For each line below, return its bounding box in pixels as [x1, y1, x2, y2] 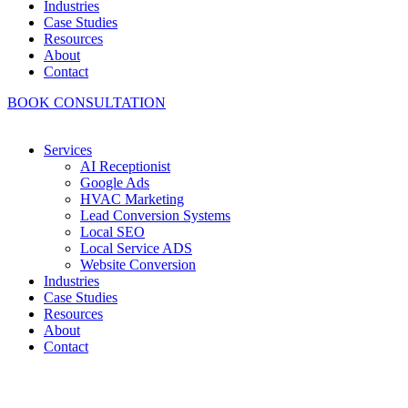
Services [44, 142, 92, 158]
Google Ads [80, 175, 149, 190]
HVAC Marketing [80, 191, 184, 207]
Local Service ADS [80, 240, 192, 256]
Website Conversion [80, 257, 196, 272]
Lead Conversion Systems [80, 208, 230, 223]
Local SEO [80, 224, 145, 240]
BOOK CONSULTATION [7, 95, 166, 110]
